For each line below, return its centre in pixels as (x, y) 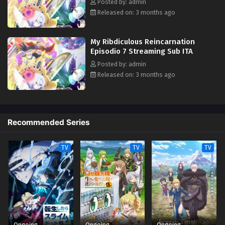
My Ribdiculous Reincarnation (143, 41)
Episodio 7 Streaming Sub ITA (142, 51)
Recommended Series (49, 122)
